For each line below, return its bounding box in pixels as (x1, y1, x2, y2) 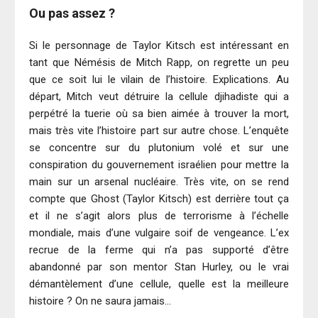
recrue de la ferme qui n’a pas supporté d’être (29, 243, 289, 257)
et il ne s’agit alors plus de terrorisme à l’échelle (29, 209, 289, 223)
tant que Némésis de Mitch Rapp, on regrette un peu (29, 56, 289, 70)
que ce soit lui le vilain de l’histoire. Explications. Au (29, 73, 289, 87)
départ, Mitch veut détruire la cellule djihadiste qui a (29, 90, 289, 104)
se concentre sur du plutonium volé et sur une (29, 141, 289, 155)
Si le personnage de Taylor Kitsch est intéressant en (29, 39, 289, 53)
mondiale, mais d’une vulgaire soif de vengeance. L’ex (29, 226, 289, 240)
